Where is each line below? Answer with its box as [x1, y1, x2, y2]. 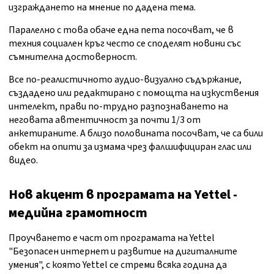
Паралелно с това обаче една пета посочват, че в [9, 23, 234, 37]
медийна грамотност [9, 203, 147, 223]
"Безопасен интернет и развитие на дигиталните [9, 245, 237, 259]
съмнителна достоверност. [9, 50, 137, 64]
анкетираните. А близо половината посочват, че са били [9, 127, 263, 141]
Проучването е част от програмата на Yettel [9, 231, 215, 245]
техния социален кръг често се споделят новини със [9, 37, 241, 51]
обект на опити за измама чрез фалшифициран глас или [9, 140, 251, 154]
